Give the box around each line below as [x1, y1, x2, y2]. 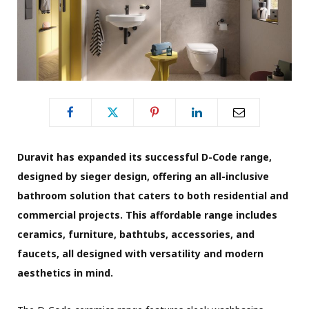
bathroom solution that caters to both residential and [17, 188, 288, 202]
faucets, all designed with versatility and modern [17, 246, 263, 260]
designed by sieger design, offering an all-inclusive [17, 169, 269, 183]
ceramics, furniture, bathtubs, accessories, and [17, 227, 255, 241]
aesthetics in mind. [17, 266, 113, 279]
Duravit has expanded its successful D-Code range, [17, 150, 272, 163]
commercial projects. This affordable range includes [17, 208, 277, 221]
